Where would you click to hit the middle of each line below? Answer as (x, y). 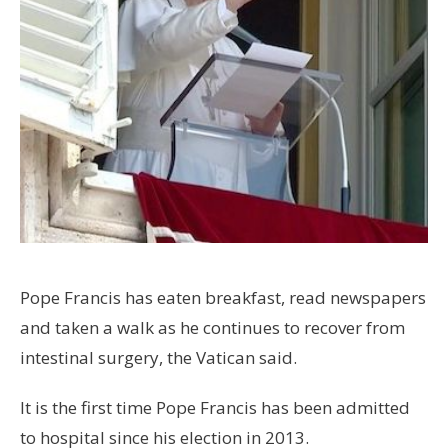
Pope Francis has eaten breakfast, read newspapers (223, 298)
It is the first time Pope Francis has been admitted (215, 408)
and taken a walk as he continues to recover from (212, 328)
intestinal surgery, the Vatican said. (158, 358)
